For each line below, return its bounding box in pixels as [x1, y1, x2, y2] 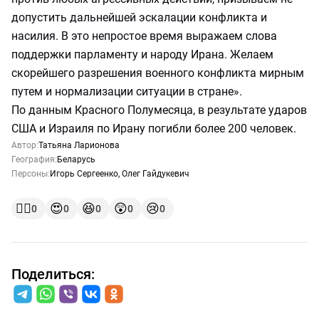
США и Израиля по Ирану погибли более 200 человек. [11, 122, 296, 135]
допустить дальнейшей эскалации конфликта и [11, 11, 267, 24]
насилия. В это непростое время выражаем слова [11, 29, 277, 43]
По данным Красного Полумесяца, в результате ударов [11, 103, 307, 117]
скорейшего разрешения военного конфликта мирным [11, 66, 304, 80]
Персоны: [11, 169, 50, 179]
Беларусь [57, 155, 95, 164]
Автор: [11, 140, 38, 150]
